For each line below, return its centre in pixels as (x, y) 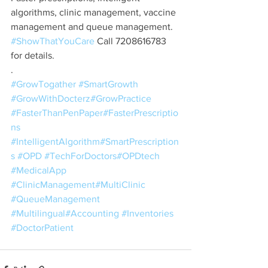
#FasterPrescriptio (141, 113)
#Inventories (147, 213)
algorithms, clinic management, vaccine (95, 12)
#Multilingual (38, 213)
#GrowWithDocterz (51, 98)
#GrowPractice (121, 98)
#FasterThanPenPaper (57, 113)
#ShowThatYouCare (53, 41)
